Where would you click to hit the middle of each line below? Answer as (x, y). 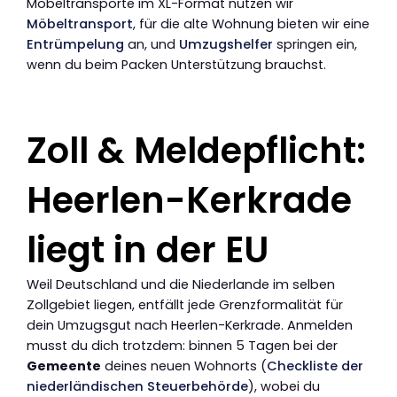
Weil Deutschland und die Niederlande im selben (181, 285)
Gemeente (64, 366)
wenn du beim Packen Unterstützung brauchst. (176, 65)
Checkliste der (315, 366)
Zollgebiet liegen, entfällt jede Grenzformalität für (185, 305)
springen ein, (315, 45)
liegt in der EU (148, 250)
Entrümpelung (75, 45)
